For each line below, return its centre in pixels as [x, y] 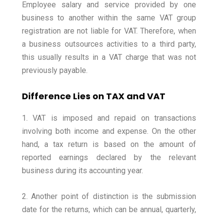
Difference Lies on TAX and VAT [94, 96]
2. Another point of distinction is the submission [109, 197]
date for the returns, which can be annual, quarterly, [109, 210]
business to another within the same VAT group [109, 18]
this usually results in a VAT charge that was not [109, 57]
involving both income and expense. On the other [109, 131]
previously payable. [55, 71]
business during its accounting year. [83, 171]
